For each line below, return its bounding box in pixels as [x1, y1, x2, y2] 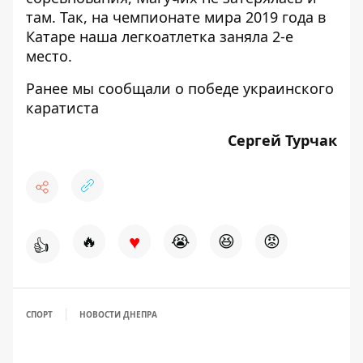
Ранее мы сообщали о [26, 79, 188, 98]
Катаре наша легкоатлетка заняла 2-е [26, 27, 293, 46]
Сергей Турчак [228, 130, 337, 150]
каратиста [26, 98, 99, 117]
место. [26, 46, 72, 66]
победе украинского [188, 79, 334, 98]
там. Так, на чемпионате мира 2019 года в [26, 7, 326, 27]
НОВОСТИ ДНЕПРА [79, 309, 157, 320]
